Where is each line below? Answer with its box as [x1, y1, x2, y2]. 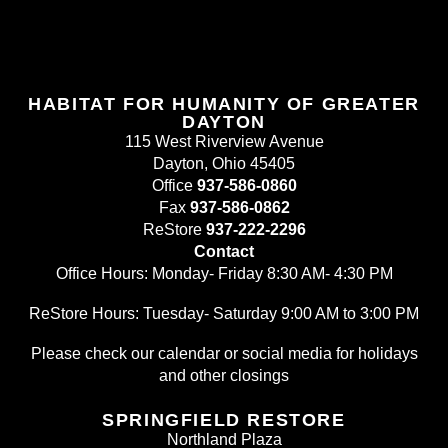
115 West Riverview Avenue [124, 133, 324, 151]
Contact [194, 243, 254, 261]
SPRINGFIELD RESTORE [102, 410, 346, 431]
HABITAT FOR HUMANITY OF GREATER [28, 94, 420, 115]
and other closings [159, 367, 289, 385]
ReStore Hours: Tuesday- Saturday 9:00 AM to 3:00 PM [29, 305, 419, 323]
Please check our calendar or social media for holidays [30, 345, 418, 363]
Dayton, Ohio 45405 [153, 155, 295, 173]
